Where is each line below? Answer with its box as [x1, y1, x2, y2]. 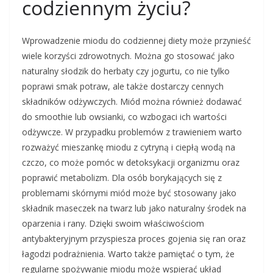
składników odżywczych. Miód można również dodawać [22, 96, 242, 107]
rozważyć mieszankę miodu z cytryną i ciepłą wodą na [22, 141, 235, 153]
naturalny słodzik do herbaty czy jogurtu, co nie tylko [22, 65, 230, 77]
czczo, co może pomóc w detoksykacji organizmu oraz [22, 157, 239, 168]
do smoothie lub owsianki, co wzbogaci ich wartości [22, 111, 227, 122]
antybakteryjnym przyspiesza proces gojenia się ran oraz [22, 233, 246, 244]
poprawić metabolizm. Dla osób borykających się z [22, 172, 222, 183]
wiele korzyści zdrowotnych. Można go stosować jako [22, 50, 235, 62]
